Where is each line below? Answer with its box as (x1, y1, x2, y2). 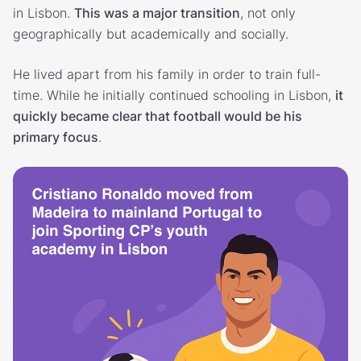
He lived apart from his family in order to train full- (13, 65, 321, 82)
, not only (240, 4, 296, 21)
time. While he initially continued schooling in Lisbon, (13, 86, 335, 103)
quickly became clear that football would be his (13, 107, 302, 124)
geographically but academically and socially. (13, 25, 288, 42)
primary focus (13, 128, 98, 145)
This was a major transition (74, 4, 240, 21)
